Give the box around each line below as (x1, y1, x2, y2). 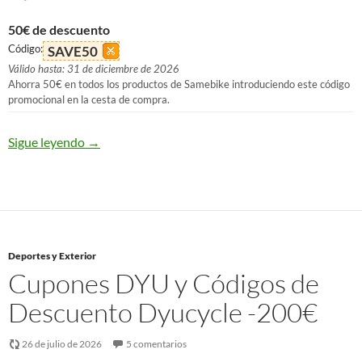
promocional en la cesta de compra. (8, 93, 170, 106)
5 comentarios (126, 338, 187, 350)
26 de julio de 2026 (22, 338, 102, 350)
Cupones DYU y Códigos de (8, 267, 319, 300)
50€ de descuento (8, 22, 110, 37)
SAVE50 (48, 43, 98, 60)
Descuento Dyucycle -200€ (8, 296, 318, 329)
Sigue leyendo (8, 134, 87, 149)
